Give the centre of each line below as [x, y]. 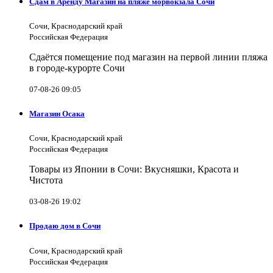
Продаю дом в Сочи [65, 226]
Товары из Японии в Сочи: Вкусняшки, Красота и [134, 169]
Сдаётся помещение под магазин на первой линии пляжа [148, 57]
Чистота [46, 180]
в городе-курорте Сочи [77, 68]
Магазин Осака [57, 114]
